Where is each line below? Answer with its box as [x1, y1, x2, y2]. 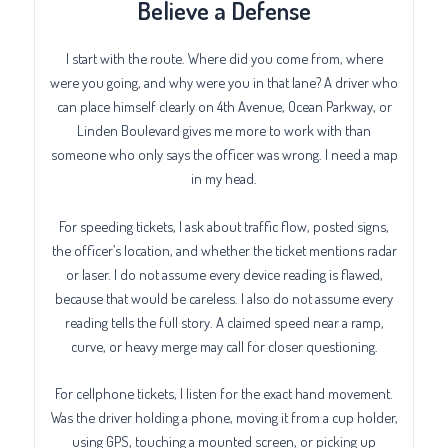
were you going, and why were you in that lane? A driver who [50, 73, 398, 92]
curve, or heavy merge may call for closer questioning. [70, 336, 378, 355]
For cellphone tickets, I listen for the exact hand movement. [55, 383, 393, 402]
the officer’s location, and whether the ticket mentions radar [51, 240, 397, 259]
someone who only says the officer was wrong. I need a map [50, 145, 398, 164]
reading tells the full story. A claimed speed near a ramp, [64, 312, 384, 331]
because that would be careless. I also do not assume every [55, 288, 393, 307]
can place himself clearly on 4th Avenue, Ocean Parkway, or [56, 97, 392, 116]
